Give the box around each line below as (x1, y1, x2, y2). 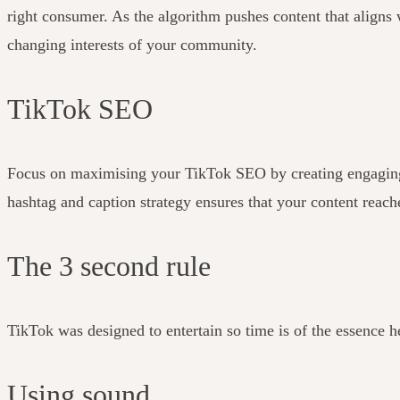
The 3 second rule (7, 249, 211, 282)
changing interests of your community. (7, 35, 262, 54)
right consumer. (7, 6, 112, 25)
